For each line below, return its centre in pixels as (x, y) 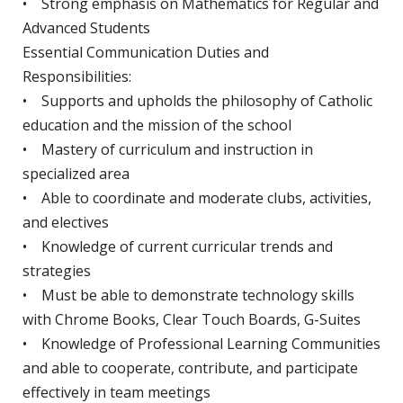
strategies (57, 271)
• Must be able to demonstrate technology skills (188, 296)
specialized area (76, 174)
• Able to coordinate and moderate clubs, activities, (197, 198)
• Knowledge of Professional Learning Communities (201, 344)
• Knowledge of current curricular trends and (178, 247)
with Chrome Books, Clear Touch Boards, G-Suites (192, 320)
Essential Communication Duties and (146, 53)
